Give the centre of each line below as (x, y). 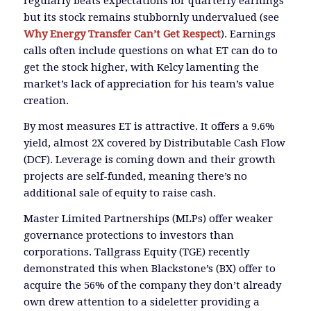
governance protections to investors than (128, 235)
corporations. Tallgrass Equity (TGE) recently (136, 252)
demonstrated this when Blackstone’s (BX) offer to (149, 268)
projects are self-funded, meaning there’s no (135, 177)
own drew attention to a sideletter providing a (141, 302)
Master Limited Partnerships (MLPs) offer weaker (148, 218)
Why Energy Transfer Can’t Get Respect (122, 34)
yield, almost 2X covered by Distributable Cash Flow (154, 143)
